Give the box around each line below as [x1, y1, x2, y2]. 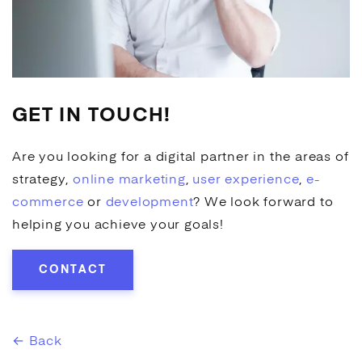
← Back [12, 335, 62, 348]
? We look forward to [193, 196, 334, 209]
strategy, [12, 173, 74, 187]
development [105, 196, 194, 209]
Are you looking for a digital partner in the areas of [12, 150, 349, 164]
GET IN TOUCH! [12, 106, 171, 126]
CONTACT [38, 263, 107, 276]
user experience [192, 173, 300, 187]
